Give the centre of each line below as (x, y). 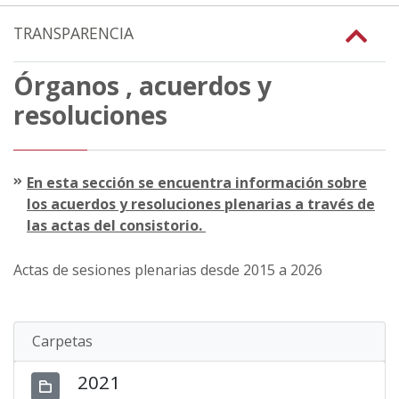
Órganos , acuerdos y (142, 85)
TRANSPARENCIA (73, 33)
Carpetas (62, 341)
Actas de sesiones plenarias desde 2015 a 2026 (168, 269)
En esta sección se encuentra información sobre (197, 182)
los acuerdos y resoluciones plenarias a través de (201, 204)
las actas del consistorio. (116, 225)
